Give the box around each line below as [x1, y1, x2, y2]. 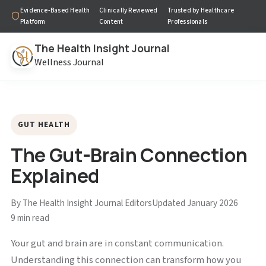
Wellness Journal [34, 56, 104, 69]
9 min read [10, 211, 49, 224]
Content [99, 17, 123, 26]
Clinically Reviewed [99, 6, 158, 15]
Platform [20, 17, 46, 26]
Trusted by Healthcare [167, 6, 234, 15]
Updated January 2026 [151, 196, 238, 210]
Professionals [167, 17, 208, 26]
